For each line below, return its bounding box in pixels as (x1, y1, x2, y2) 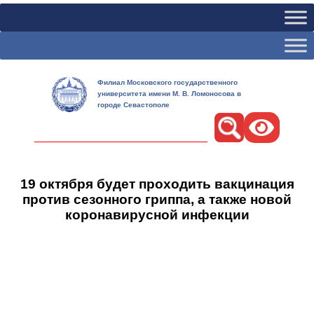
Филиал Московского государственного (97, 78, 238, 86)
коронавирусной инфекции (64, 207, 250, 222)
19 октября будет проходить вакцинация (20, 176, 294, 191)
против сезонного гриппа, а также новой (22, 191, 292, 207)
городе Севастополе (97, 101, 170, 109)
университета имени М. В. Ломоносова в (97, 90, 241, 97)
